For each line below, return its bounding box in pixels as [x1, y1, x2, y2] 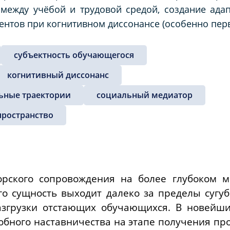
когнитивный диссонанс [7, 69, 109, 81]
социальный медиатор [97, 89, 193, 101]
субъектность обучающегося [14, 49, 134, 61]
